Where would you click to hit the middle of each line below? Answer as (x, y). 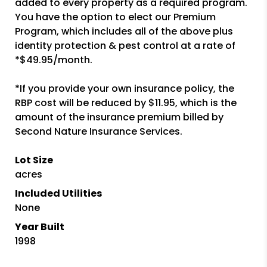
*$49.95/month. (53, 60)
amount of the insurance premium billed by (119, 117)
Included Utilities (58, 193)
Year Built (39, 226)
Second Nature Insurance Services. (98, 131)
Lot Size (34, 160)
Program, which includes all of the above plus (124, 31)
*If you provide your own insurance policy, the (124, 88)
